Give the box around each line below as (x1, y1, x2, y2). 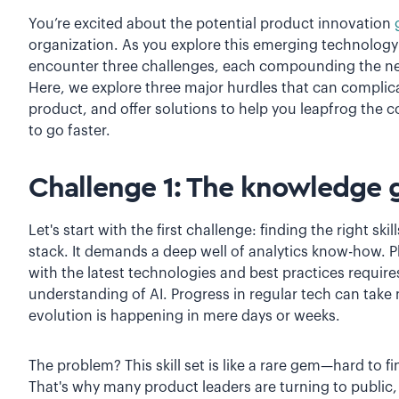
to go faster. (28, 123, 114, 138)
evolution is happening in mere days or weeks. (28, 308, 344, 323)
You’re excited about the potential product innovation (28, 16, 395, 31)
